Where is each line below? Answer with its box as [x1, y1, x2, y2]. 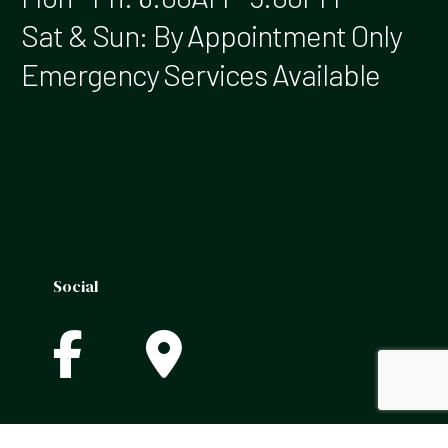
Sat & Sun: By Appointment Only [21, 16, 401, 53]
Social [53, 274, 100, 297]
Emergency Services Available [21, 55, 380, 92]
